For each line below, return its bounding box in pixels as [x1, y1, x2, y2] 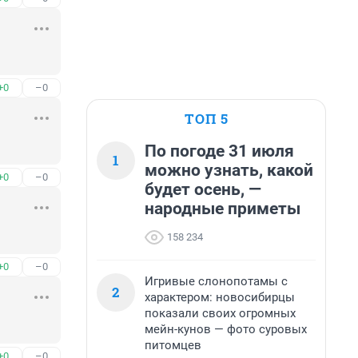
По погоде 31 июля [145, 141, 294, 161]
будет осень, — [145, 180, 261, 199]
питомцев [145, 338, 201, 352]
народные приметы [145, 199, 300, 218]
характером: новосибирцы [145, 290, 295, 304]
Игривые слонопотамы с [145, 274, 288, 288]
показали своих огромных [145, 306, 296, 320]
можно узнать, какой [145, 161, 313, 180]
